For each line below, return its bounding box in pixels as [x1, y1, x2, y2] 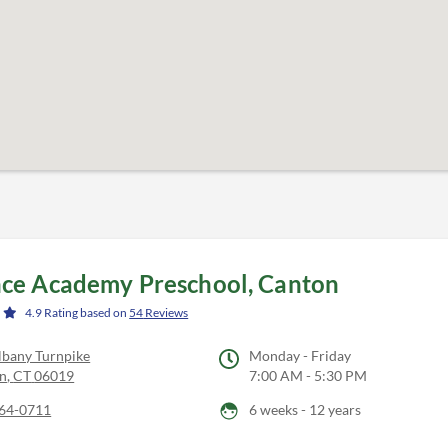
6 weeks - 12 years [248, 401, 361, 419]
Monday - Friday [248, 347, 351, 365]
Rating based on [42, 305, 130, 321]
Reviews [143, 305, 189, 321]
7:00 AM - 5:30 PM [248, 367, 367, 385]
